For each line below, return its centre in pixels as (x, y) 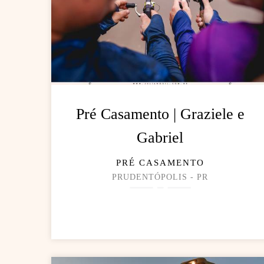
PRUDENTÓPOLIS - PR (160, 177)
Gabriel (160, 138)
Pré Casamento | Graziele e (160, 114)
